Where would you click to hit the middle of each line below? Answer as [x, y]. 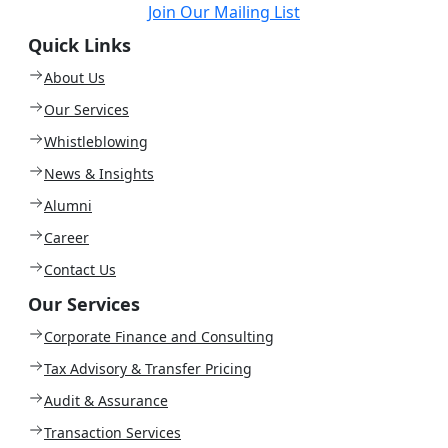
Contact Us [80, 269]
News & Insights [99, 173]
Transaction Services [112, 432]
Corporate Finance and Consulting [159, 336]
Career [66, 237]
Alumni [68, 205]
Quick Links [79, 44]
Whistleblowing [96, 141]
